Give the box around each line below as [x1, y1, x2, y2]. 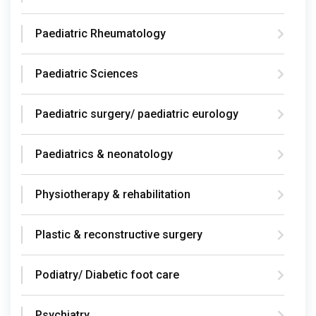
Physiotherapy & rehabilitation [35, 187, 190, 201]
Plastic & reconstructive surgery [35, 227, 202, 241]
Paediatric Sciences [35, 66, 138, 80]
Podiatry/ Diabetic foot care [35, 267, 179, 281]
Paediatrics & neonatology [35, 147, 173, 161]
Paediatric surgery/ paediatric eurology [35, 107, 238, 121]
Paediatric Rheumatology [35, 26, 166, 40]
